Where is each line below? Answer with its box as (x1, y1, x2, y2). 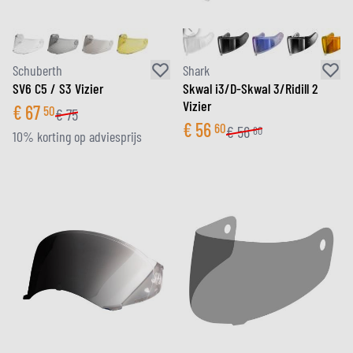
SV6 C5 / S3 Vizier (13, 80, 103, 97)
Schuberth (13, 61, 62, 79)
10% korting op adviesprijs (13, 128, 142, 145)
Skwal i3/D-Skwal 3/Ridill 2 (183, 80, 318, 97)
